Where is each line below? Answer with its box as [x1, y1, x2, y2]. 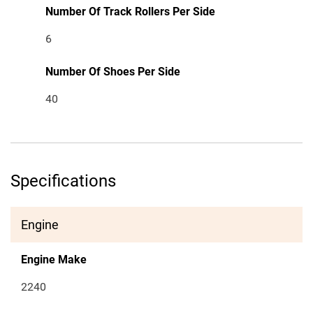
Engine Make [21, 253, 87, 267]
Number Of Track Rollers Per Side [45, 5, 215, 19]
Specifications [10, 171, 116, 191]
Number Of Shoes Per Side [45, 65, 180, 79]
